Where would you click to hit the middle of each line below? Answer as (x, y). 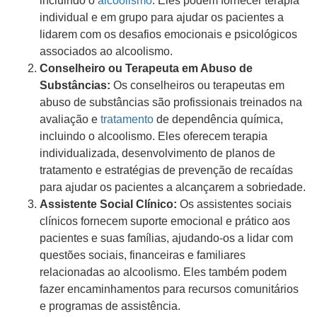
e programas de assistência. (110, 306)
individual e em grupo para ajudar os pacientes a (162, 18)
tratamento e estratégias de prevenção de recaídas (166, 171)
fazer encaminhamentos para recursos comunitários (169, 289)
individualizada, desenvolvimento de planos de (157, 154)
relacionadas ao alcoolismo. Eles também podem (163, 272)
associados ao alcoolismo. (106, 52)
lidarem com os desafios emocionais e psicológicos (168, 35)
